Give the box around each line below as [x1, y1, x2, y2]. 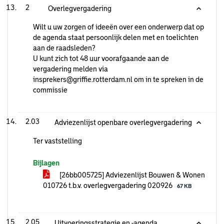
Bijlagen [33, 159, 59, 167]
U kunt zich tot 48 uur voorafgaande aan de [33, 54, 169, 62]
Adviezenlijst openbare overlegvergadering [54, 118, 192, 126]
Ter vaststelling [33, 137, 82, 145]
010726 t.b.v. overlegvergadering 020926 [43, 181, 174, 189]
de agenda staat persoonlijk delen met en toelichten [33, 33, 198, 41]
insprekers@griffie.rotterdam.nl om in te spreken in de [33, 75, 203, 83]
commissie [33, 86, 67, 94]
